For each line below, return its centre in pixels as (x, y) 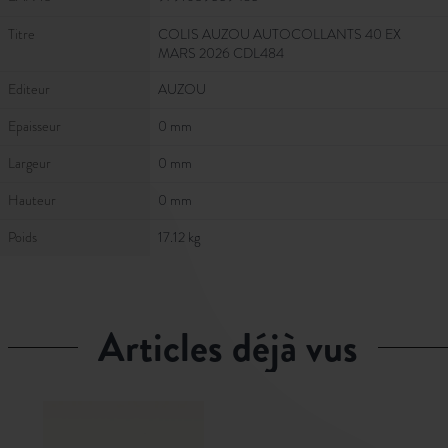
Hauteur (32, 200)
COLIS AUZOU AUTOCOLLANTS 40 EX (279, 34)
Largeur (29, 163)
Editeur (29, 89)
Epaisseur (34, 126)
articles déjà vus (242, 347)
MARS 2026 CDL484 (221, 53)
